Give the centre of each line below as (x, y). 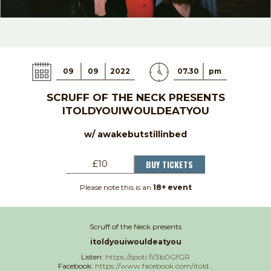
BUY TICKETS (169, 164)
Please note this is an (116, 187)
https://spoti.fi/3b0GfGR (148, 256)
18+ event (172, 187)
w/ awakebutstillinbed (135, 134)
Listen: (93, 256)
